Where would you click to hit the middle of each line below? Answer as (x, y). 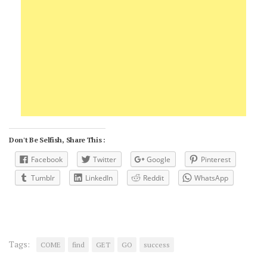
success (157, 244)
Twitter (105, 159)
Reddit (153, 178)
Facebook (47, 159)
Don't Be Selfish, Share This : (57, 140)
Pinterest (216, 159)
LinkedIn (99, 178)
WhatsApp (211, 178)
